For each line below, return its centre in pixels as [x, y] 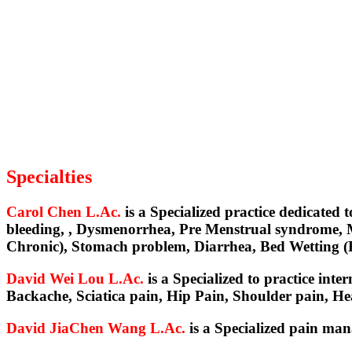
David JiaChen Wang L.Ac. [98, 328]
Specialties [49, 177]
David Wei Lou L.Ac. [75, 279]
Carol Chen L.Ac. [64, 212]
